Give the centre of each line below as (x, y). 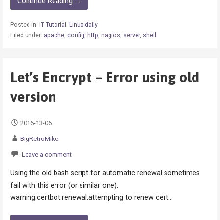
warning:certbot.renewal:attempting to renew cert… (91, 198)
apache (54, 36)
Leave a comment (46, 154)
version (33, 96)
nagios (110, 36)
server (131, 36)
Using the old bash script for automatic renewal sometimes (105, 173)
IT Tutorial (53, 25)
